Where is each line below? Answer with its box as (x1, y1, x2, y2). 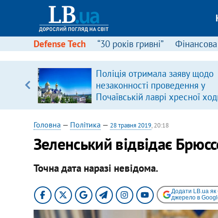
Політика (70, 120, 101, 129)
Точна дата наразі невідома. (33, 161, 158, 175)
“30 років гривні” (97, 38, 163, 50)
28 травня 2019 (109, 121, 151, 129)
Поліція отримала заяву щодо (95, 68, 214, 79)
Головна (33, 120, 61, 129)
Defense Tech (33, 38, 86, 50)
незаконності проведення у (95, 79, 205, 91)
